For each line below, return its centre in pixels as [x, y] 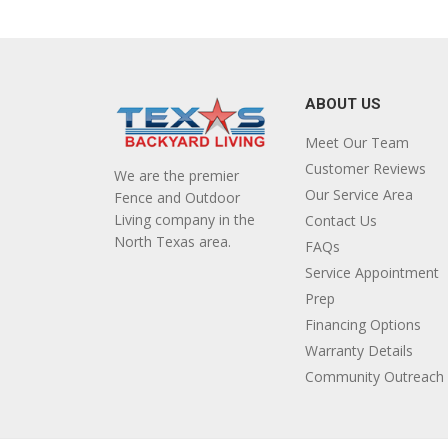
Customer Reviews [365, 168]
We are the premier [176, 176]
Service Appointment [371, 272]
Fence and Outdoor [176, 198]
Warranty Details [358, 350]
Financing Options [362, 324]
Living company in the [184, 220]
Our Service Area [358, 194]
